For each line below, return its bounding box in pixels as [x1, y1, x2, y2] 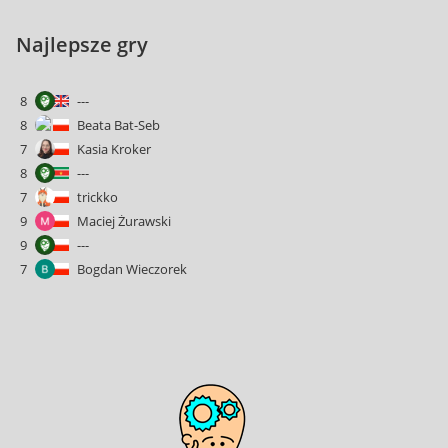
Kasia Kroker [77, 140, 151, 158]
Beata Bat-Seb [77, 116, 160, 134]
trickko [77, 188, 118, 206]
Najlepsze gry [16, 31, 148, 58]
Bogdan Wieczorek [77, 260, 187, 278]
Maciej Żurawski [77, 212, 171, 230]
